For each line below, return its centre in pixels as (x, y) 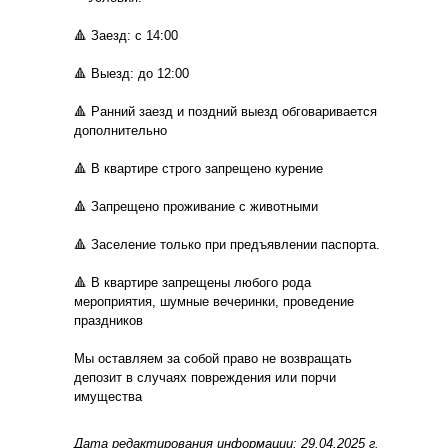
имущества (108, 396)
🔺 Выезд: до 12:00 (131, 73)
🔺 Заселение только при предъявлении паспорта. (227, 244)
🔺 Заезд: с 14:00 (126, 35)
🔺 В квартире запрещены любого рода (192, 282)
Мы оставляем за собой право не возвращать (213, 358)
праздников (108, 320)
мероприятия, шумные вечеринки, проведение (214, 301)
